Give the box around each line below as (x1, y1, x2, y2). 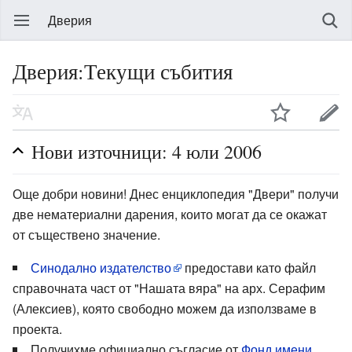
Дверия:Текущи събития (13, 57, 233, 86)
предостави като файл (181, 258, 316, 277)
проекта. (13, 319, 62, 338)
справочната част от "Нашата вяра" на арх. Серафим (13, 278, 325, 297)
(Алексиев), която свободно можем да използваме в (13, 299, 317, 317)
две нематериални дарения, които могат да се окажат (13, 204, 327, 223)
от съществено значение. (13, 225, 160, 244)
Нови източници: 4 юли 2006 (31, 138, 262, 164)
